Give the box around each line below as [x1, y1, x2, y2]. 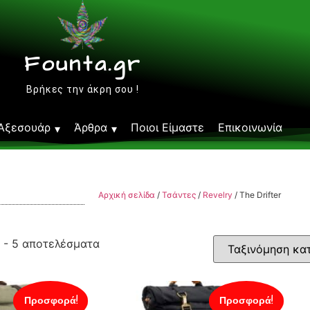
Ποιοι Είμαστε [130, 120, 204, 135]
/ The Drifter [232, 190, 281, 201]
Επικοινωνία [217, 120, 282, 135]
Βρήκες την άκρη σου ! [26, 83, 140, 95]
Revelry [203, 190, 232, 201]
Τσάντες [162, 190, 196, 201]
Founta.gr [24, 48, 142, 80]
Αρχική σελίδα [98, 190, 155, 201]
